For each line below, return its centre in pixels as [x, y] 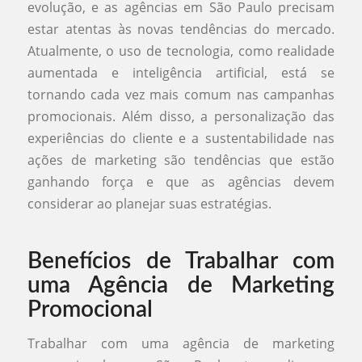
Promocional [90, 310]
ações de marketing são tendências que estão [181, 160]
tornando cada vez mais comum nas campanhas [181, 95]
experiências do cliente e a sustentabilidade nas [181, 139]
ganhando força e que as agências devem [181, 182]
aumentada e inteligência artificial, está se [181, 73]
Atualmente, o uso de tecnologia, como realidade [181, 51]
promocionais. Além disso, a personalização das [181, 117]
